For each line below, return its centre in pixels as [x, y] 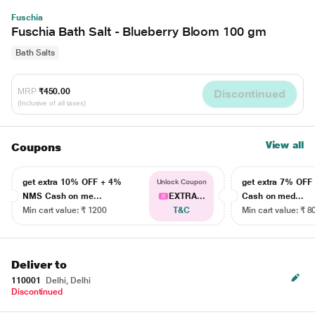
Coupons [36, 147]
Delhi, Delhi [67, 281]
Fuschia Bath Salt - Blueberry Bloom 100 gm [139, 31]
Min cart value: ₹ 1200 [65, 210]
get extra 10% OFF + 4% [72, 182]
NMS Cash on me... [62, 196]
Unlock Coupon [181, 182]
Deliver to [39, 265]
